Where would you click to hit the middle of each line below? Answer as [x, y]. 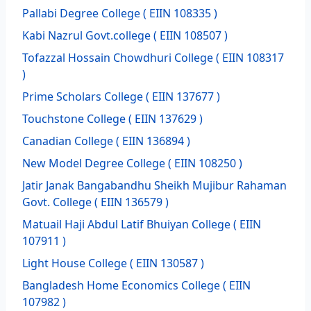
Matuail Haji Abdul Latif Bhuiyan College [126, 224]
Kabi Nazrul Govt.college [86, 35]
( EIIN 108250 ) [204, 163]
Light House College [75, 263]
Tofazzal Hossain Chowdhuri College [118, 58]
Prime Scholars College [83, 96]
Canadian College [68, 141]
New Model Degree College [94, 163]
